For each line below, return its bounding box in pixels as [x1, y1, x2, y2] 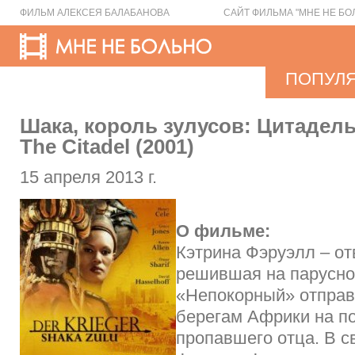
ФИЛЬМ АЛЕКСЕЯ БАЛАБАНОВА [20, 7, 170, 18]
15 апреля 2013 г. [20, 167, 157, 188]
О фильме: [176, 221, 270, 242]
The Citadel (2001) [20, 135, 194, 159]
